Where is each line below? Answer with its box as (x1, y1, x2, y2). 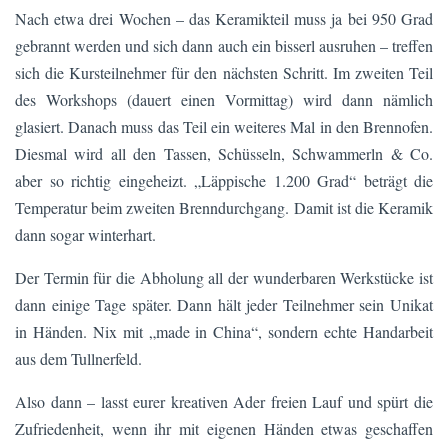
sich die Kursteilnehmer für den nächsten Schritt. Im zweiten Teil (15, 62, 433, 84)
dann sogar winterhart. (15, 224, 156, 246)
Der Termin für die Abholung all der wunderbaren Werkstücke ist (15, 267, 433, 289)
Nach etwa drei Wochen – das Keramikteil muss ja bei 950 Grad (15, 8, 433, 30)
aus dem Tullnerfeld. (15, 348, 142, 370)
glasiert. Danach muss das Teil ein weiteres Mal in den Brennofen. (15, 116, 433, 138)
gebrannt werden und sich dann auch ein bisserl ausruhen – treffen (15, 35, 433, 57)
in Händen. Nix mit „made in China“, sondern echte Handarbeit (15, 321, 433, 343)
